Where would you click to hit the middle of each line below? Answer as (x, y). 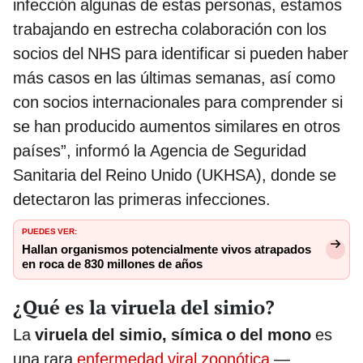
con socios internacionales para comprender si (178, 102)
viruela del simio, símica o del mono (173, 334)
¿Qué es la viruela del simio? (144, 307)
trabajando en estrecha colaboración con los (170, 30)
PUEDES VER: (49, 231)
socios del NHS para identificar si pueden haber (181, 54)
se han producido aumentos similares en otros (177, 127)
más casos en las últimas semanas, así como (174, 78)
